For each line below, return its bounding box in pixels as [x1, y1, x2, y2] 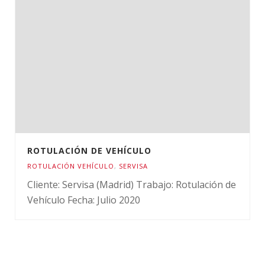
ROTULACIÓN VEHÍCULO [27, 161, 114, 171]
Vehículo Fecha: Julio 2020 [27, 193, 140, 207]
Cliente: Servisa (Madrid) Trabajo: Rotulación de [27, 178, 236, 192]
